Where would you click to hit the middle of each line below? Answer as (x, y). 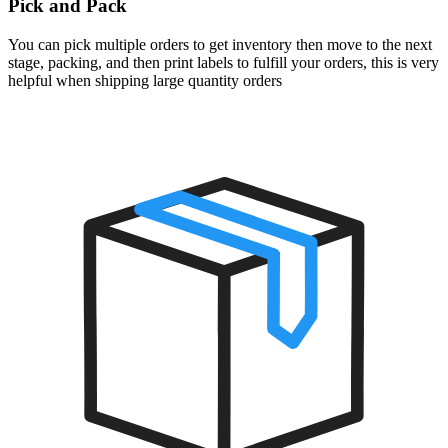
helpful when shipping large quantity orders (145, 80)
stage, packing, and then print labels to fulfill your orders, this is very (223, 62)
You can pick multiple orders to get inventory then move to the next (220, 44)
